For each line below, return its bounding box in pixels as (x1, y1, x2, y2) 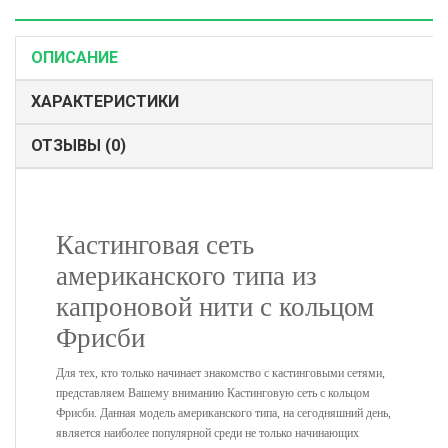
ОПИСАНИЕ (31, 48, 118, 68)
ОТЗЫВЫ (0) (31, 136, 126, 156)
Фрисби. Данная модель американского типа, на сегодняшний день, (56, 406, 391, 421)
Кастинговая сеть (56, 230, 254, 261)
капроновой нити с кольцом (56, 292, 374, 323)
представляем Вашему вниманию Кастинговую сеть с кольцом (56, 386, 370, 401)
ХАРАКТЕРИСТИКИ (31, 92, 179, 112)
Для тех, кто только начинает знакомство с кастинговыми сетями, (56, 366, 385, 381)
